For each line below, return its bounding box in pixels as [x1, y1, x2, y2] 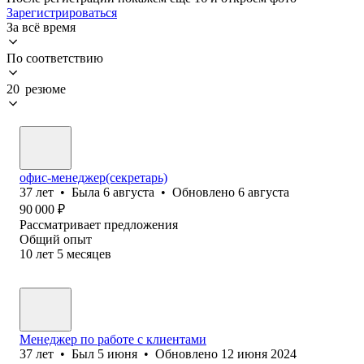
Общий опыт [19, 232, 92, 246]
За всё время [6, 19, 76, 34]
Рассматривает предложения [19, 217, 178, 232]
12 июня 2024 [221, 346, 297, 361]
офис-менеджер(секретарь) [19, 170, 167, 184]
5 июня [97, 346, 137, 361]
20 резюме [6, 81, 66, 96]
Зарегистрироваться [6, 5, 117, 19]
